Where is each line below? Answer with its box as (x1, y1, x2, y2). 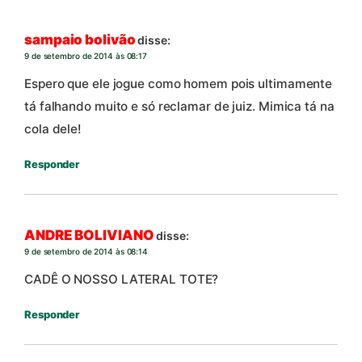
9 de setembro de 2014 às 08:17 (24, 51, 147, 61)
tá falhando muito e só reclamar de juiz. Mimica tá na (24, 98, 335, 114)
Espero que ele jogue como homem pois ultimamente (24, 75, 333, 91)
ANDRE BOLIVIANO (24, 227, 154, 244)
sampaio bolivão (24, 32, 136, 48)
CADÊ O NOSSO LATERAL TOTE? (24, 271, 219, 287)
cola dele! (24, 120, 82, 137)
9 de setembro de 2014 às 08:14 (24, 246, 148, 257)
